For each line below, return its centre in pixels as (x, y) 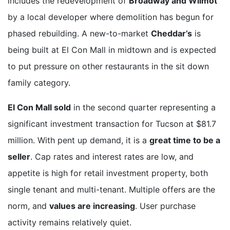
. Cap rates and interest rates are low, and (112, 156)
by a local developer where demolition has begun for (111, 17)
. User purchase (165, 206)
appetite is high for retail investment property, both (108, 173)
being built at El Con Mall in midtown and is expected (112, 50)
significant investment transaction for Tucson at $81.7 (112, 123)
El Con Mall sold (39, 107)
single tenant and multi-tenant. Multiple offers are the (111, 189)
